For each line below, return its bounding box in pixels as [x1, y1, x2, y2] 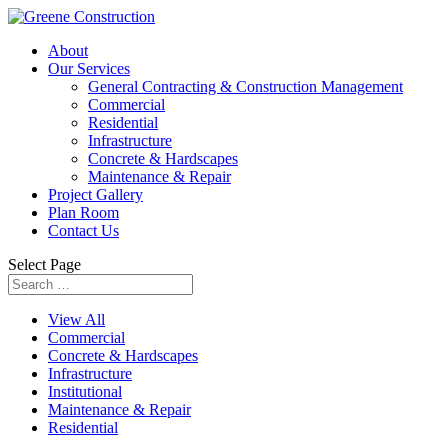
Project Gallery [48, 186, 143, 203]
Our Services [48, 60, 130, 77]
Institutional [48, 383, 122, 400]
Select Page [8, 256, 81, 273]
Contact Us [48, 222, 119, 239]
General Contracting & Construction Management [88, 78, 403, 95]
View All [48, 311, 105, 328]
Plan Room [48, 204, 119, 221]
